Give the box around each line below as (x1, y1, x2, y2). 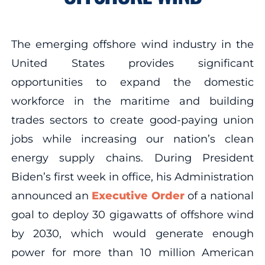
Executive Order (92, 189, 185, 202)
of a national (184, 189, 254, 202)
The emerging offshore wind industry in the (11, 37, 254, 51)
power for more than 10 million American (11, 245, 254, 259)
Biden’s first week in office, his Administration (11, 170, 254, 183)
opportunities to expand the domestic (11, 75, 254, 89)
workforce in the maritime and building (11, 94, 254, 108)
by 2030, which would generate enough (11, 227, 254, 240)
